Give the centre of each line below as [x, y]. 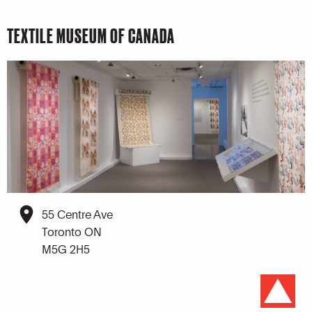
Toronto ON [72, 231]
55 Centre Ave [77, 213]
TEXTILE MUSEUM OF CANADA [91, 36]
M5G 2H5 [66, 248]
